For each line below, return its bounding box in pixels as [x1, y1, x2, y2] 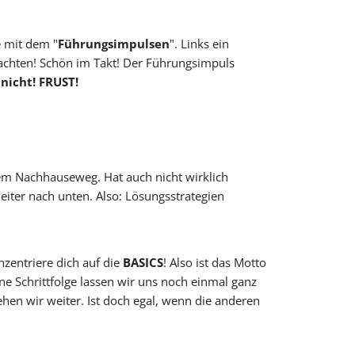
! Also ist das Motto [163, 254, 266, 271]
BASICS [123, 254, 163, 271]
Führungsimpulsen [58, 36, 170, 52]
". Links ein [170, 36, 229, 52]
